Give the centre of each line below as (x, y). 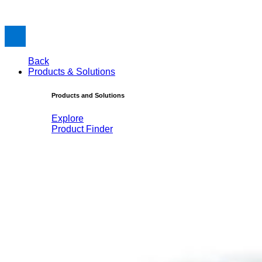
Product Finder (82, 129)
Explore (68, 119)
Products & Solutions (72, 72)
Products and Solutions (88, 96)
